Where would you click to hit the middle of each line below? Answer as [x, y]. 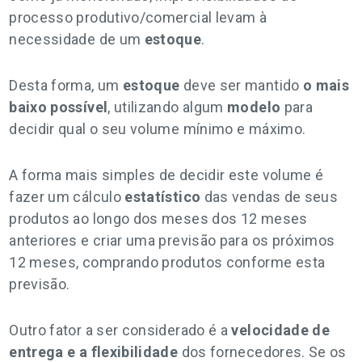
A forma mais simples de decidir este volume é [166, 175]
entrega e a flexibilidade [94, 352]
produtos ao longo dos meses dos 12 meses [158, 219]
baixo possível [59, 107]
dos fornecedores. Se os [262, 352]
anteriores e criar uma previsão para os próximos [172, 240]
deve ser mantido [241, 85]
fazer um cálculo [67, 197]
